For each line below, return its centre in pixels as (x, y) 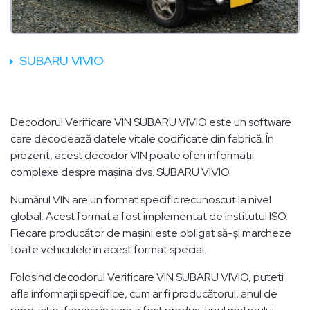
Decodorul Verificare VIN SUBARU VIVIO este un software (151, 122)
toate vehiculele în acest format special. (108, 249)
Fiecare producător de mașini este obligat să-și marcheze (151, 232)
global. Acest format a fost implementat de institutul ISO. (149, 216)
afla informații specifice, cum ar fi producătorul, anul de (144, 293)
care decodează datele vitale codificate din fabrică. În (142, 138)
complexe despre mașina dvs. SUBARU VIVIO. (121, 172)
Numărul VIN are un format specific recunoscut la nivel (141, 199)
